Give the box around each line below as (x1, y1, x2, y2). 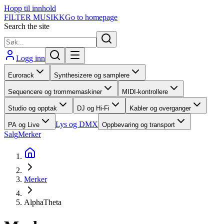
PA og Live (8, 121, 39, 128)
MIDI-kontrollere (122, 88, 168, 95)
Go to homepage (65, 13, 117, 21)
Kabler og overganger (129, 104, 191, 112)
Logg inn (16, 54, 45, 62)
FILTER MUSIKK (4, 13, 65, 21)
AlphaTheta (24, 198, 61, 206)
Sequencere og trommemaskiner (8, 88, 102, 95)
